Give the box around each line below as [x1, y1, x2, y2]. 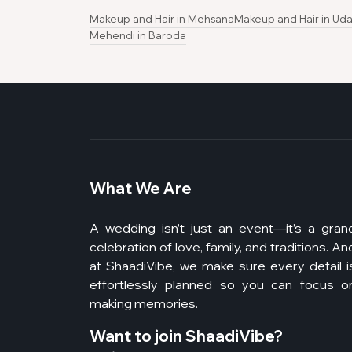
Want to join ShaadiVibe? [90, 325, 283, 346]
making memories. [90, 295, 198, 311]
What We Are [90, 178, 192, 198]
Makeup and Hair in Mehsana [90, 12, 234, 25]
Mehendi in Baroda [90, 28, 186, 42]
